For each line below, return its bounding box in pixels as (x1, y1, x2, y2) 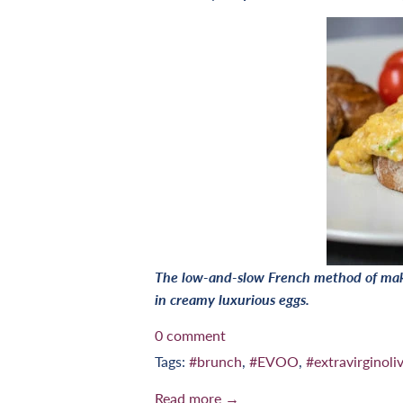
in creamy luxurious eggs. (155, 290, 309, 308)
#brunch (189, 352, 242, 370)
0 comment (155, 326, 226, 344)
